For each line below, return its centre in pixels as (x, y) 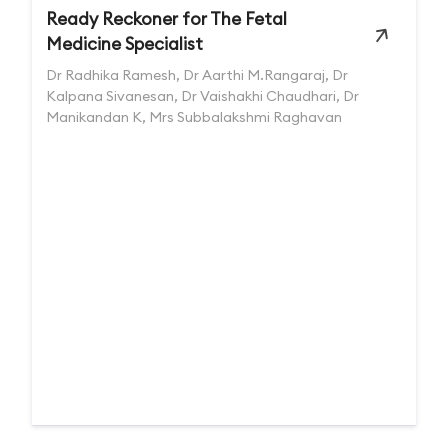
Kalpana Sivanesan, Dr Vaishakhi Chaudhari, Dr (202, 96)
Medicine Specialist (124, 44)
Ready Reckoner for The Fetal (166, 19)
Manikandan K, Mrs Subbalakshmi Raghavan (194, 117)
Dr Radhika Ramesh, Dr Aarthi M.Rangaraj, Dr (197, 75)
